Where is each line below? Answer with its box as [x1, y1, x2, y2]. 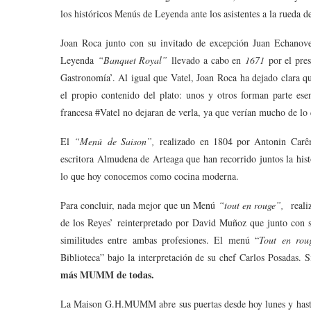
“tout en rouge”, [215, 199, 287, 212]
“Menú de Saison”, [74, 135, 160, 149]
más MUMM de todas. [60, 267, 154, 283]
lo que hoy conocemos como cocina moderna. [60, 169, 239, 183]
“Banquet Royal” [97, 53, 172, 67]
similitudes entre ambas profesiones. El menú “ [60, 233, 260, 247]
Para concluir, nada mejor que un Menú [60, 199, 215, 212]
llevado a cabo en [171, 53, 246, 67]
